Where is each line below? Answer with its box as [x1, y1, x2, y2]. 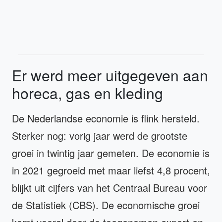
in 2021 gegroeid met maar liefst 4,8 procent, [12, 163, 210, 177]
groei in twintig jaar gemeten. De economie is [12, 145, 210, 160]
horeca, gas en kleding [12, 82, 163, 104]
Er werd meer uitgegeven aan [12, 64, 208, 86]
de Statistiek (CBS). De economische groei [12, 197, 200, 212]
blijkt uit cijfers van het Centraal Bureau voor [12, 180, 207, 195]
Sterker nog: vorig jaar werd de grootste [12, 128, 187, 143]
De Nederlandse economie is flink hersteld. [12, 111, 200, 125]
